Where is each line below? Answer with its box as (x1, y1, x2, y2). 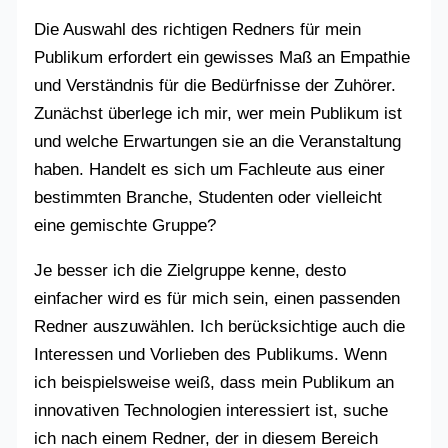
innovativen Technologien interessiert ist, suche (34, 401, 389, 421)
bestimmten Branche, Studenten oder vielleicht (34, 188, 383, 208)
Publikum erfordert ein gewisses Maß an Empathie (34, 48, 411, 68)
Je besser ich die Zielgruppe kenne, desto (34, 261, 347, 281)
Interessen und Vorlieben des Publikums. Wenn (34, 345, 388, 365)
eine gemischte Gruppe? (34, 216, 217, 236)
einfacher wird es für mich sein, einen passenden (34, 289, 401, 309)
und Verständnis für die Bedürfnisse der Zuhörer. (34, 76, 397, 96)
